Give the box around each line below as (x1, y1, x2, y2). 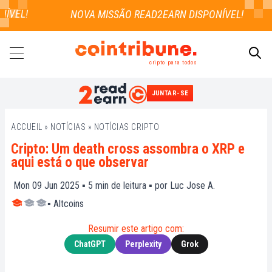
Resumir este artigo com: (88, 223, 184, 235)
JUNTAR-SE (151, 89, 189, 98)
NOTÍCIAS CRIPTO (93, 122, 159, 132)
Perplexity (124, 239, 161, 250)
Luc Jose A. (170, 180, 215, 192)
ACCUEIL (11, 122, 42, 132)
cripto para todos (149, 58, 197, 66)
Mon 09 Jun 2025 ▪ (13, 180, 86, 192)
